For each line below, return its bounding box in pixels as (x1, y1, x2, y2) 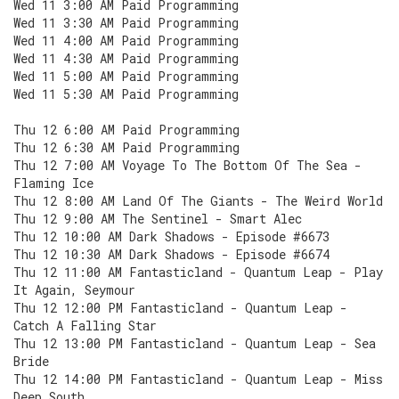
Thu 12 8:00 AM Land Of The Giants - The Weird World (13, 192, 383, 209)
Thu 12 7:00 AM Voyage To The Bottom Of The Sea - (13, 157, 362, 174)
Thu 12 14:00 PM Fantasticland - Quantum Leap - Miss (13, 370, 383, 387)
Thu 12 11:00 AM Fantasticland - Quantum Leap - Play (13, 264, 383, 281)
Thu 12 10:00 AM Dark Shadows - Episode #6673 (13, 228, 330, 245)
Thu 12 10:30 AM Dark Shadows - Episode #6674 (13, 246, 330, 263)
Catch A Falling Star (13, 317, 157, 334)
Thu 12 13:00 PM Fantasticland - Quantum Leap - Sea (13, 335, 376, 352)
